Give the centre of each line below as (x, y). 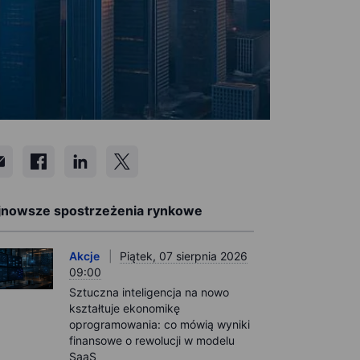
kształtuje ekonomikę (125, 308)
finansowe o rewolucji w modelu (152, 340)
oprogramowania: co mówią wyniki (160, 324)
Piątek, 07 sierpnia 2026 (184, 256)
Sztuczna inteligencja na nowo (149, 292)
